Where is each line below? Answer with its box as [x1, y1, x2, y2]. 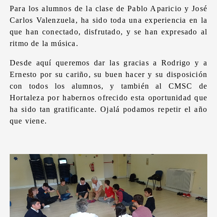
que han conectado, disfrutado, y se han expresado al [10, 28, 207, 36]
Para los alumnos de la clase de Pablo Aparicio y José [10, 4, 207, 13]
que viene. [10, 117, 50, 125]
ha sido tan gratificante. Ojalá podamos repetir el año [10, 105, 207, 113]
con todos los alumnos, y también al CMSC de [10, 82, 207, 90]
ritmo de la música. [10, 39, 81, 47]
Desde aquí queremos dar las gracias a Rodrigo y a [10, 59, 207, 67]
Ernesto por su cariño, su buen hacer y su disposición [10, 70, 207, 78]
